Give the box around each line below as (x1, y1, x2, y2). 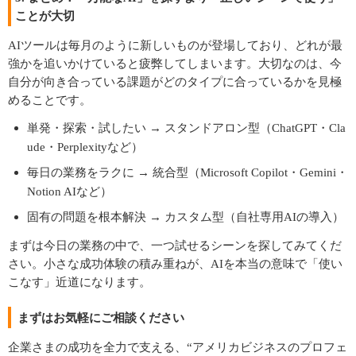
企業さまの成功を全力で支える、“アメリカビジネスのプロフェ (8, 340, 347, 354)
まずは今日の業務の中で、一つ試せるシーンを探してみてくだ (8, 238, 342, 252)
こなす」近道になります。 (8, 275, 151, 288)
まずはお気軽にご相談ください (17, 311, 184, 324)
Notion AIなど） (27, 184, 112, 198)
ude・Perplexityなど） (27, 140, 143, 153)
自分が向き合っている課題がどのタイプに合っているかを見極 (8, 75, 342, 88)
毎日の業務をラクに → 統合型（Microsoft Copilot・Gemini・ (27, 165, 348, 179)
